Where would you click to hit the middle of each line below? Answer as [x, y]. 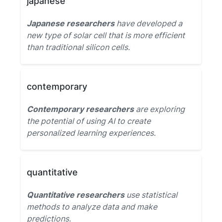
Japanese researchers [71, 23]
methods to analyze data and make [92, 207]
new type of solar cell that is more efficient [106, 35]
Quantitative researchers [76, 195]
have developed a [148, 23]
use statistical [151, 195]
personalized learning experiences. [91, 133]
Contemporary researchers [80, 109]
